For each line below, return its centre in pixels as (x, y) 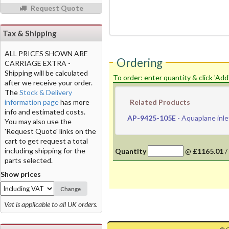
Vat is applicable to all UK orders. (51, 204)
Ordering (139, 62)
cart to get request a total (46, 141)
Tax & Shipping (30, 33)
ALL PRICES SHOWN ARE (46, 53)
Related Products (160, 102)
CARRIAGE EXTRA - (38, 63)
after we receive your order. (49, 82)
